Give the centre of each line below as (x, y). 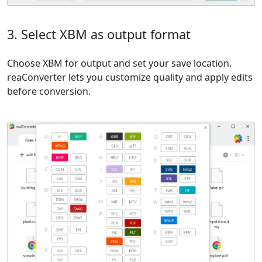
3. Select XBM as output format (99, 35)
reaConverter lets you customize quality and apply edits (130, 77)
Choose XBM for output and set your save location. (119, 63)
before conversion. (49, 92)
